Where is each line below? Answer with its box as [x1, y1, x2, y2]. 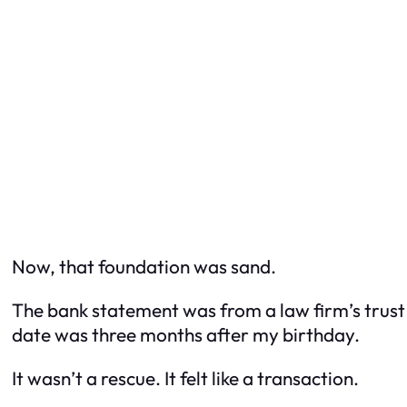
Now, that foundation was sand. [12, 254, 276, 279]
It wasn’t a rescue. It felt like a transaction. [12, 366, 359, 390]
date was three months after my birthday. [12, 323, 360, 347]
